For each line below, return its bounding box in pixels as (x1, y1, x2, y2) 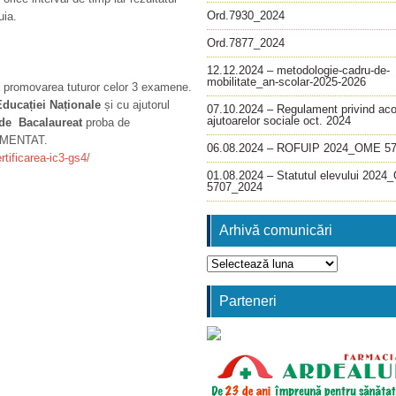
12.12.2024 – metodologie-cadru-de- (207, 64, 390, 77)
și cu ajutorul (101, 98, 170, 111)
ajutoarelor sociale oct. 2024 (207, 114, 351, 127)
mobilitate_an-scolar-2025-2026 (207, 75, 366, 88)
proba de (82, 116, 130, 129)
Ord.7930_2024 (207, 9, 285, 22)
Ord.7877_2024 (207, 36, 285, 49)
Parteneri (219, 293, 277, 308)
